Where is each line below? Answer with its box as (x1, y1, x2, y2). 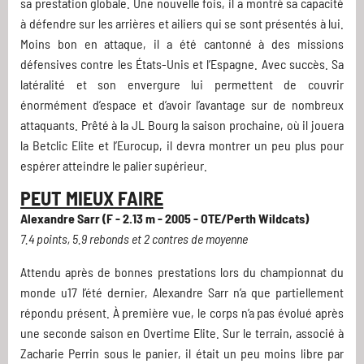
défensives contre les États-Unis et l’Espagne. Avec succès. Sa (20, 56, 344, 72)
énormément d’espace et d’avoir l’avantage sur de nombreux (20, 97, 344, 113)
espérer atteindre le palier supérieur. (20, 158, 207, 174)
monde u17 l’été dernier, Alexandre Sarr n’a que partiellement (20, 284, 344, 301)
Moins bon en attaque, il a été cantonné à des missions (20, 36, 344, 52)
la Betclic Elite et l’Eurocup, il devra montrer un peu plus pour (20, 137, 344, 154)
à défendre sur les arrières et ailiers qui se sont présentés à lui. (20, 15, 344, 32)
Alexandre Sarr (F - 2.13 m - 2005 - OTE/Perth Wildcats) (20, 210, 309, 227)
